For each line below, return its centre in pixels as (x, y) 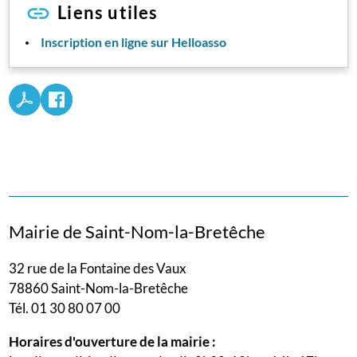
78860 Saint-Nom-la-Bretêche (99, 288)
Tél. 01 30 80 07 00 (65, 308)
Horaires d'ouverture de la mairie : (113, 342)
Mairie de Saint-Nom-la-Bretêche (137, 231)
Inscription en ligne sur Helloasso (134, 41)
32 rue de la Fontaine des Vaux (98, 269)
